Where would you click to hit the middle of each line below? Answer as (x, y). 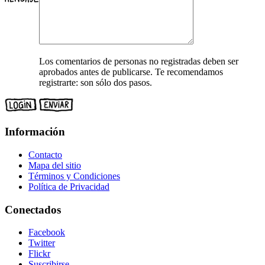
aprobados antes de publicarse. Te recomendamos (131, 72)
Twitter (42, 243)
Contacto (45, 154)
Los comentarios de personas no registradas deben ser (139, 62)
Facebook (47, 232)
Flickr (39, 254)
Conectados (33, 209)
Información (35, 132)
